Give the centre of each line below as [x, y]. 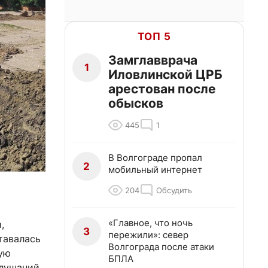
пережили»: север [148, 235]
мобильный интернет [155, 170]
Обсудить [174, 190]
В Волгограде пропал [155, 158]
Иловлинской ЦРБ [165, 74]
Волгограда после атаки [161, 247]
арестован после [162, 89]
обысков [136, 103]
